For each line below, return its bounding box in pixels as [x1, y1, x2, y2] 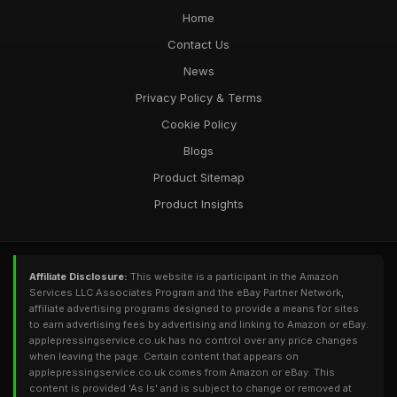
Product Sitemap [152, 170, 245, 184]
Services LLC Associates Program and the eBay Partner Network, [29, 286, 344, 299]
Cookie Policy [160, 117, 237, 131]
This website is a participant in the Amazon [128, 270, 339, 283]
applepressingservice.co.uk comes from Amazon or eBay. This [29, 366, 335, 378]
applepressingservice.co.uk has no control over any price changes [29, 334, 358, 346]
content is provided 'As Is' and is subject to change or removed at [29, 382, 352, 394]
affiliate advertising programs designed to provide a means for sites [29, 302, 359, 315]
